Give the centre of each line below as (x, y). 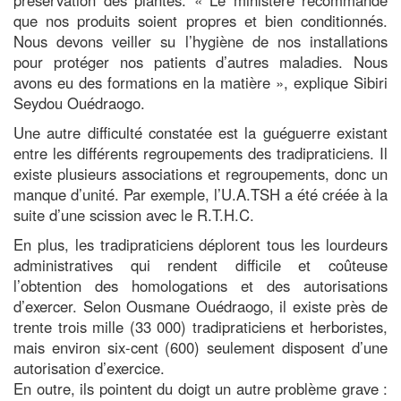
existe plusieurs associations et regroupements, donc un (200, 173)
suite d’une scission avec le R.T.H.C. (134, 214)
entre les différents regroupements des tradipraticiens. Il (200, 153)
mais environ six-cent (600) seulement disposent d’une (200, 347)
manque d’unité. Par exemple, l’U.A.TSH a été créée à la (200, 194)
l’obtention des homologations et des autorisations (200, 285)
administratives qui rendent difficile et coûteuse (200, 264)
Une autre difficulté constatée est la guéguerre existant (200, 132)
